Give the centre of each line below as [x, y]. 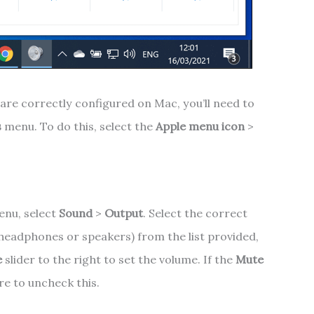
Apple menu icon [201, 127]
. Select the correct [195, 213]
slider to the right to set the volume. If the [120, 259]
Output [122, 213]
